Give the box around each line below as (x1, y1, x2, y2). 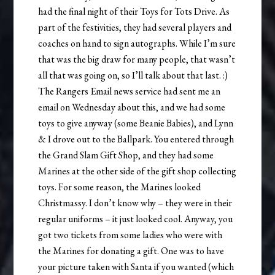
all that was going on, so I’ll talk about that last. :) (38, 69, 228, 82)
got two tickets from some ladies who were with (38, 228, 223, 242)
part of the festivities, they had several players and (38, 21, 232, 34)
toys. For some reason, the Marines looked (38, 180, 201, 194)
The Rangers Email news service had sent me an (38, 85, 221, 98)
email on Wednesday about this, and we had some (38, 101, 226, 114)
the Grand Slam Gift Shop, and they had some (38, 149, 214, 162)
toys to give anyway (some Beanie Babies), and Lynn (38, 117, 234, 130)
